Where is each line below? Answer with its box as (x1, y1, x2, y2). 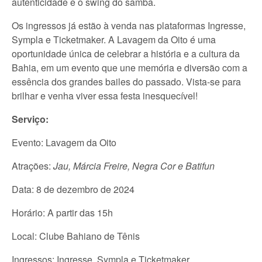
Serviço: (12, 112, 49, 126)
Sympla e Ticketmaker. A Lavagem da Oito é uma (12, 33, 216, 47)
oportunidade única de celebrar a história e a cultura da (12, 47, 240, 61)
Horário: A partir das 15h (12, 206, 113, 220)
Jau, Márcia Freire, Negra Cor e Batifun (53, 159, 215, 173)
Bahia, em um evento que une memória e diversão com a (12, 61, 247, 75)
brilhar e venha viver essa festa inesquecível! (12, 89, 198, 103)
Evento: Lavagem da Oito (12, 136, 116, 150)
